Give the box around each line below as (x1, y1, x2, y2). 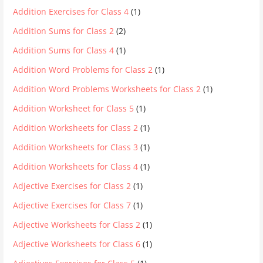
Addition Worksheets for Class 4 (13, 161, 139, 172)
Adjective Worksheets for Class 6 (13, 238, 141, 249)
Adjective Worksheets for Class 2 (13, 219, 141, 230)
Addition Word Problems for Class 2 (13, 64, 153, 75)
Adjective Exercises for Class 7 (13, 200, 131, 211)
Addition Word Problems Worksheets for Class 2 (13, 83, 201, 95)
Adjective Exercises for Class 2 (13, 180, 131, 191)
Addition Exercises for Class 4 (13, 6, 129, 17)
